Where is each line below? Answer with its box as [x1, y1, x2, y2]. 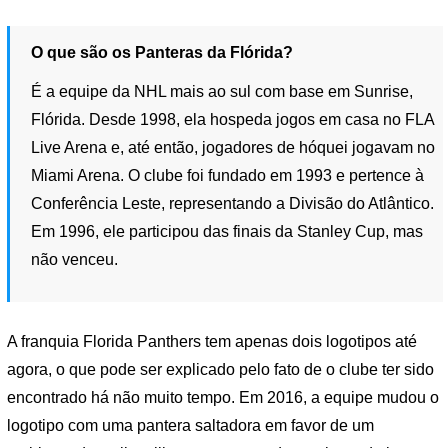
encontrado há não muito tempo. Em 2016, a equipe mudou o [7, 389, 439, 407]
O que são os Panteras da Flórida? [31, 43, 294, 61]
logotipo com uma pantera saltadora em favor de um [7, 417, 374, 435]
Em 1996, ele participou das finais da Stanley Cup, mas [31, 222, 424, 240]
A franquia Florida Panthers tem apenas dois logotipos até [7, 333, 417, 351]
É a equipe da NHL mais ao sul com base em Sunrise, [31, 82, 414, 100]
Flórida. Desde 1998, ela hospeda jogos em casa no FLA [31, 110, 435, 128]
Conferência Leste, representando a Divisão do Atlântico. [31, 194, 435, 212]
